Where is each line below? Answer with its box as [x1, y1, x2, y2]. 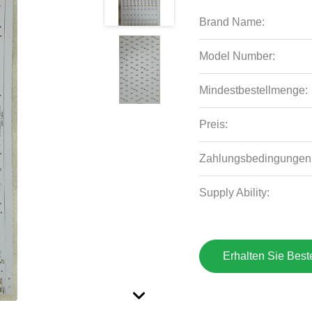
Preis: [199, 118, 228, 130]
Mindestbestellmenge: [199, 84, 309, 96]
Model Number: [199, 50, 276, 62]
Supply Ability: [199, 187, 270, 198]
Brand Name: [199, 16, 265, 28]
